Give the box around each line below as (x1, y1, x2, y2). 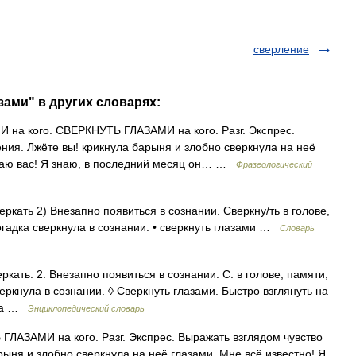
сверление (253, 43, 309, 56)
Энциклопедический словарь (28, 304, 145, 313)
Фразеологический (236, 160, 312, 169)
